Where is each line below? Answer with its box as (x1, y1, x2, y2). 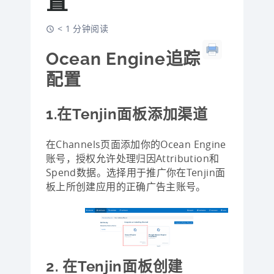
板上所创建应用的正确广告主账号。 (46, 180, 206, 193)
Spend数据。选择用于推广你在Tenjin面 (46, 166, 226, 179)
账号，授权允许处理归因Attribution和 (46, 152, 220, 165)
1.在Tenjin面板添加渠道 (46, 105, 208, 123)
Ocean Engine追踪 (46, 49, 201, 69)
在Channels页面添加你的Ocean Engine (46, 138, 226, 151)
